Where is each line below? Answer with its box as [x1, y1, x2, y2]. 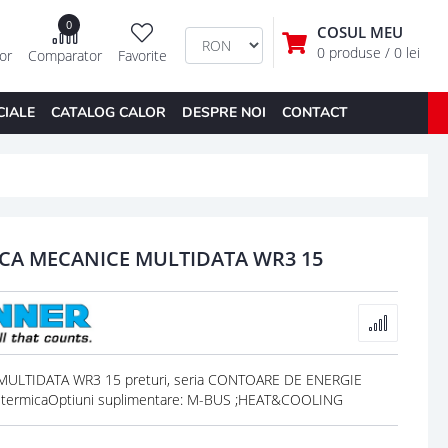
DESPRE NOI [181, 102, 266, 122]
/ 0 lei [384, 43, 420, 63]
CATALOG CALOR [50, 102, 166, 122]
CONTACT [281, 102, 348, 122]
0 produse [316, 43, 385, 63]
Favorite [117, 46, 167, 66]
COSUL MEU [316, 22, 403, 43]
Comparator [27, 46, 102, 66]
